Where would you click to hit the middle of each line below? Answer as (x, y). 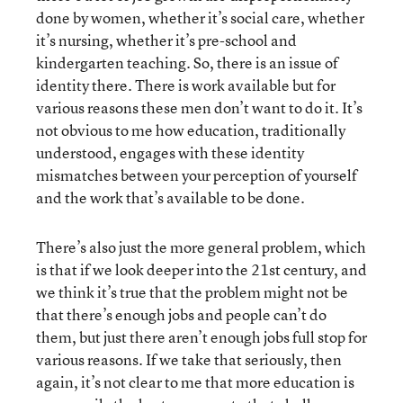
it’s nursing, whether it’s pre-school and (166, 40)
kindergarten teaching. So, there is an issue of (187, 62)
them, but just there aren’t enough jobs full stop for (201, 336)
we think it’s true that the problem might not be (192, 291)
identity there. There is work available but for (186, 85)
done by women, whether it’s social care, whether (200, 17)
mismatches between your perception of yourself (197, 175)
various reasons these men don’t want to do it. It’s (199, 107)
